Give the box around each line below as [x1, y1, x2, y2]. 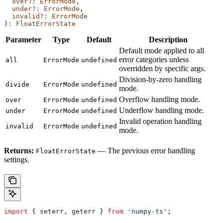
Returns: [4, 146, 34, 155]
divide [5, 80, 29, 88]
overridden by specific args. [119, 64, 206, 73]
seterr [40, 207, 64, 215]
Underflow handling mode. [119, 106, 204, 114]
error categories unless [119, 55, 189, 64]
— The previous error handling [96, 146, 195, 155]
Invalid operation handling [119, 116, 202, 125]
